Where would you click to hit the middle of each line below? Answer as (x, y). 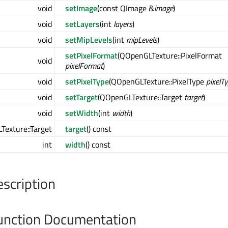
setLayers (82, 24)
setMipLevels (89, 40)
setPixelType (87, 82)
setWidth (82, 113)
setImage (81, 8)
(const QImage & (126, 8)
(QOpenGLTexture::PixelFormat (170, 56)
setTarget (81, 97)
